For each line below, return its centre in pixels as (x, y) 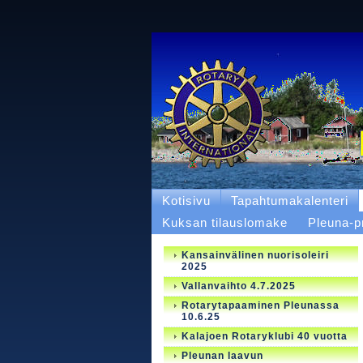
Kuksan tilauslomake (225, 222)
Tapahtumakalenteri (290, 201)
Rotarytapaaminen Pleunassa (261, 305)
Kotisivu (186, 201)
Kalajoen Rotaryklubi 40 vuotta (265, 336)
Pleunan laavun (222, 356)
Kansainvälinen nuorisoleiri (255, 255)
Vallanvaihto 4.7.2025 (239, 286)
